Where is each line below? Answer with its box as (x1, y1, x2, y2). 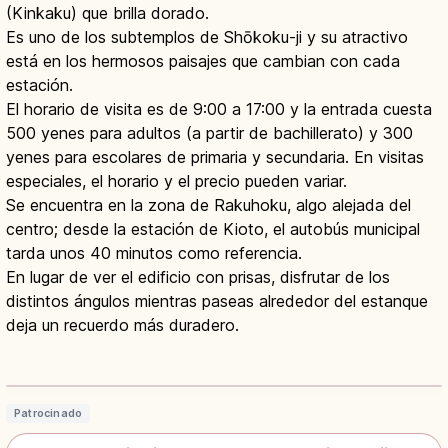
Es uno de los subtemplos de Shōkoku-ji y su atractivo (6, 27, 408, 48)
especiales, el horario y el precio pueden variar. (6, 171, 347, 192)
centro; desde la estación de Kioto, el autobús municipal (6, 219, 420, 240)
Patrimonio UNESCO (21, 352, 179, 373)
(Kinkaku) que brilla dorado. (6, 3, 209, 24)
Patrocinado (14, 407, 83, 421)
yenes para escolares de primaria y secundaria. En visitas (6, 147, 424, 168)
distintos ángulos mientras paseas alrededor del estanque (6, 291, 428, 312)
